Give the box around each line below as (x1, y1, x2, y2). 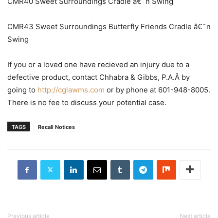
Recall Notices (38, 123, 75, 130)
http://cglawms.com (37, 85, 105, 94)
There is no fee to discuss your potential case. (7, 97, 166, 107)
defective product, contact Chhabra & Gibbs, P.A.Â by (7, 72, 190, 82)
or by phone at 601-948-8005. (105, 85, 210, 94)
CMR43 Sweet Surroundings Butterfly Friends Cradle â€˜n (7, 21, 211, 31)
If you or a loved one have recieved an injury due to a (7, 59, 189, 69)
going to (7, 85, 37, 94)
